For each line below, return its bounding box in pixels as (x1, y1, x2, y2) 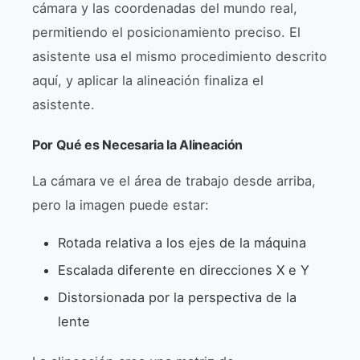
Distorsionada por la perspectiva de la (58, 288, 297, 305)
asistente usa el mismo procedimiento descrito (32, 47, 327, 64)
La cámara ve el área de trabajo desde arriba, (32, 172, 316, 189)
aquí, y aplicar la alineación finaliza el (32, 72, 264, 88)
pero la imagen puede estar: (32, 196, 209, 213)
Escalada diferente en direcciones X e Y (58, 261, 309, 278)
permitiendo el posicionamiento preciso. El (32, 23, 301, 40)
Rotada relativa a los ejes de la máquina (58, 234, 306, 251)
